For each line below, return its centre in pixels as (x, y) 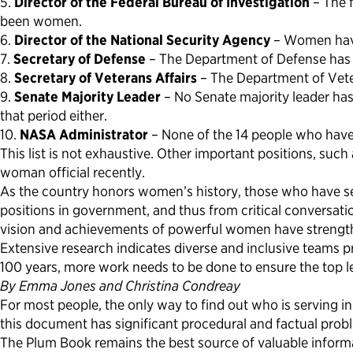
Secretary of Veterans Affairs (106, 78)
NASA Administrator (84, 135)
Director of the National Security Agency (142, 40)
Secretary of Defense (80, 59)
